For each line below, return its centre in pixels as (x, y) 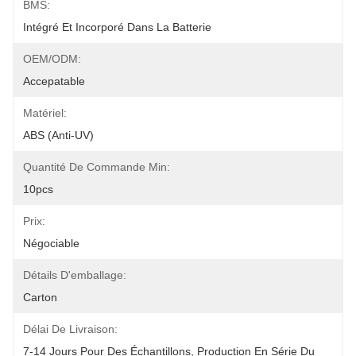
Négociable (51, 243)
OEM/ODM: (52, 59)
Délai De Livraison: (70, 329)
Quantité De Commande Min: (97, 167)
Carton (40, 297)
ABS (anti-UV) (58, 135)
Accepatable (54, 81)
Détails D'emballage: (75, 275)
